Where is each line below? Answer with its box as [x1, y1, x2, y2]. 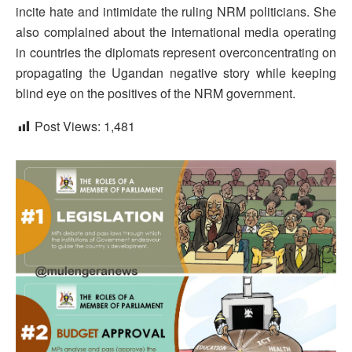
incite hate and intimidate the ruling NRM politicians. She [16, 2, 336, 20]
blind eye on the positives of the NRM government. [16, 83, 295, 102]
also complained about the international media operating [16, 22, 336, 41]
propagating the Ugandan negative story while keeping [16, 63, 336, 82]
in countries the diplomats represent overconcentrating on [16, 42, 336, 61]
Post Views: [35, 116, 101, 135]
